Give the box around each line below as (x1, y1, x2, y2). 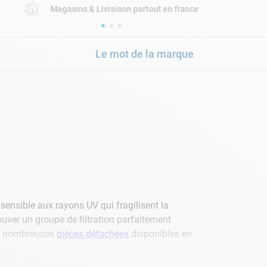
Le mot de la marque (95, 47, 194, 60)
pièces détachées (57, 228, 129, 240)
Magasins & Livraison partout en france (50, 4, 199, 14)
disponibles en (129, 228, 192, 240)
